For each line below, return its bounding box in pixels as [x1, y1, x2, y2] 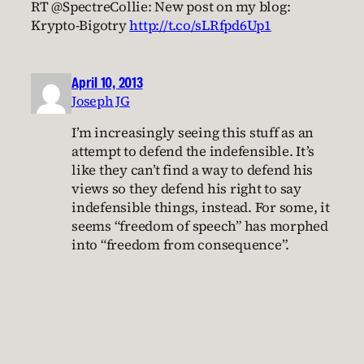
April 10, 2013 [71, 72, 143, 92]
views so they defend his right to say [71, 179, 301, 198]
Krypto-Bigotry [31, 15, 130, 35]
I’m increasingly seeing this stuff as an [71, 123, 314, 142]
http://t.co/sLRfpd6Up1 [129, 15, 271, 35]
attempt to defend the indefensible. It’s [71, 141, 314, 161]
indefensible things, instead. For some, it [71, 197, 330, 217]
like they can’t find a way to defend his [71, 160, 313, 180]
